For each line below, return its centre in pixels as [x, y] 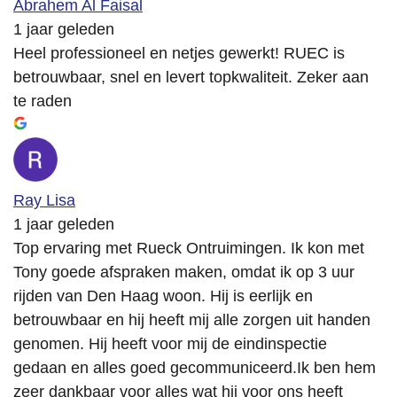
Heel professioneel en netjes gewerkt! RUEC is [179, 54]
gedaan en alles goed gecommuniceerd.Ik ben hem [195, 368]
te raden [43, 101]
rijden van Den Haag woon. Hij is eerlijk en [163, 296]
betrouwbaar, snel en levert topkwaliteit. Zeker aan [191, 78]
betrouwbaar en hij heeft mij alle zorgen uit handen [192, 320]
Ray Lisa [44, 201]
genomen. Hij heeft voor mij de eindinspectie [170, 344]
